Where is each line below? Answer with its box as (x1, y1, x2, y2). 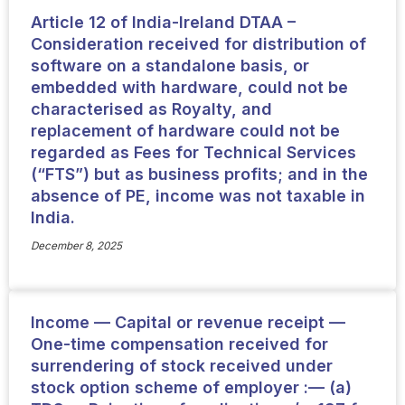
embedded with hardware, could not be (30, 78, 348, 98)
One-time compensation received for (30, 334, 328, 353)
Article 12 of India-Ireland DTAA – (30, 13, 296, 33)
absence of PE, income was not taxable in (30, 186, 365, 206)
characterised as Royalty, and (30, 99, 272, 119)
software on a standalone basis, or (30, 56, 309, 76)
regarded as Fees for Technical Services (30, 143, 356, 163)
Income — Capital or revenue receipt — (30, 312, 345, 332)
